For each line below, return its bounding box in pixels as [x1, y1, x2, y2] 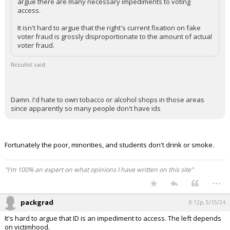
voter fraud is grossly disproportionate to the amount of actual [17, 32, 212, 41]
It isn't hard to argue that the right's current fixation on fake [17, 23, 201, 32]
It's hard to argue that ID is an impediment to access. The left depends [5, 214, 221, 223]
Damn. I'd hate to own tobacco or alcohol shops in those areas [11, 95, 204, 104]
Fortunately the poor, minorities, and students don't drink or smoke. [5, 140, 214, 149]
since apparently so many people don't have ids [11, 104, 161, 113]
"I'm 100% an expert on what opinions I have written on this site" [5, 165, 194, 174]
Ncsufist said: [11, 61, 47, 68]
